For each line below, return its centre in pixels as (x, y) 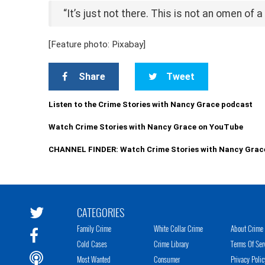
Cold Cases (92, 244)
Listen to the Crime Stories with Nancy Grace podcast (151, 104)
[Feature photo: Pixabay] (97, 44)
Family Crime (94, 228)
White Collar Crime (178, 228)
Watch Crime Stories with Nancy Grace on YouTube (146, 127)
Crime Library (171, 244)
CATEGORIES (101, 212)
